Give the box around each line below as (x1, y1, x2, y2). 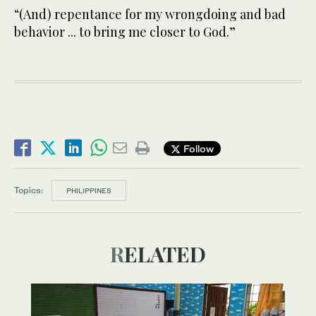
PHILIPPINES (66, 186, 111, 195)
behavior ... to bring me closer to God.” (14, 23, 236, 41)
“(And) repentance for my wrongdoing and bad (14, 6, 286, 23)
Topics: (14, 185, 43, 196)
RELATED (124, 240, 206, 269)
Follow (181, 142, 214, 154)
